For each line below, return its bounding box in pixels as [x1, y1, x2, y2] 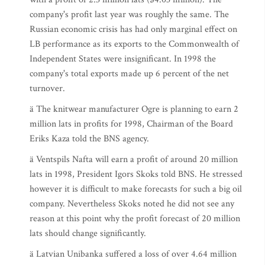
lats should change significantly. [30, 227, 146, 240]
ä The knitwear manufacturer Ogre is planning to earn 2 [30, 103, 238, 115]
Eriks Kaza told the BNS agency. [30, 132, 149, 145]
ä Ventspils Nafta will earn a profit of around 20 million [30, 153, 238, 166]
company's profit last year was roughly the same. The [30, 8, 229, 21]
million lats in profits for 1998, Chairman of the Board [30, 118, 233, 130]
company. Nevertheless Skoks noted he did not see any [30, 198, 234, 210]
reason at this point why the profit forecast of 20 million [30, 212, 240, 225]
